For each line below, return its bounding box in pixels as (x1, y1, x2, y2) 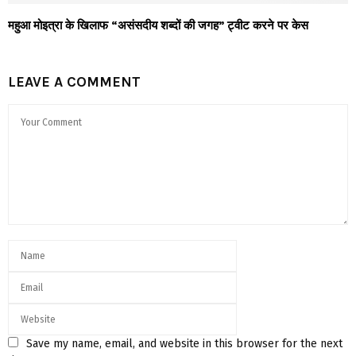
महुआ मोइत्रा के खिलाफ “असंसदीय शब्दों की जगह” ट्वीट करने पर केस (8, 17, 308, 33)
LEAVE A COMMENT (8, 72, 141, 91)
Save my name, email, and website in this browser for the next (26, 336, 342, 350)
